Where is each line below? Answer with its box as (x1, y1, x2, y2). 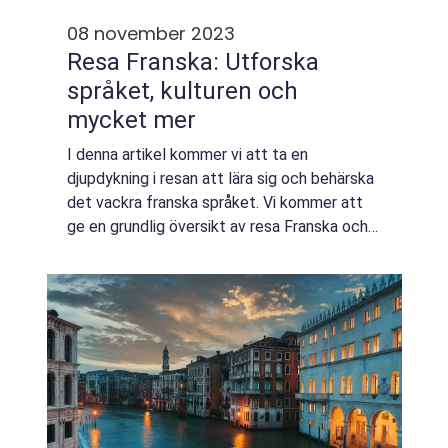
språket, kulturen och (67, 77, 298, 105)
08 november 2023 (67, 21, 235, 46)
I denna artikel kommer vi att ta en (67, 145, 308, 164)
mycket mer (67, 106, 196, 134)
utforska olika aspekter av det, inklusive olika (67, 241, 381, 260)
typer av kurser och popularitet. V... (67, 265, 308, 284)
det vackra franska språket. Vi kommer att (67, 193, 363, 212)
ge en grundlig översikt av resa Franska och (67, 217, 368, 236)
